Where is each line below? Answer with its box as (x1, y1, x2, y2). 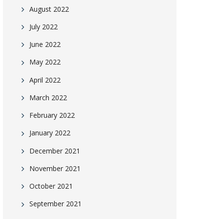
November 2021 (29, 164, 81, 173)
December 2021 (29, 146, 80, 155)
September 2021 (29, 199, 82, 209)
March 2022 (29, 93, 67, 102)
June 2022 (29, 40, 61, 49)
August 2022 (29, 4, 69, 14)
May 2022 (29, 57, 61, 67)
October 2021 (29, 181, 73, 191)
